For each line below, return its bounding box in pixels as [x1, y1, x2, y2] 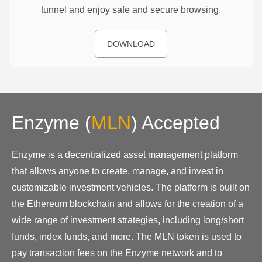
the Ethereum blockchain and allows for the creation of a [12, 198, 243, 209]
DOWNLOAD [107, 39, 155, 49]
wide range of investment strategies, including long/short [12, 215, 244, 225]
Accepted [137, 112, 220, 133]
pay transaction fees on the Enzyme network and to [12, 247, 222, 258]
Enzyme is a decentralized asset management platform [12, 149, 238, 160]
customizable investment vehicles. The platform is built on [12, 182, 250, 192]
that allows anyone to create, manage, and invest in [12, 166, 223, 176]
